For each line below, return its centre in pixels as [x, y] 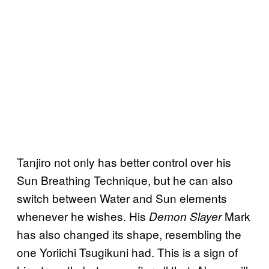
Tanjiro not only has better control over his [124, 162]
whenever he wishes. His [83, 216]
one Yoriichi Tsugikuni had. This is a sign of [127, 252]
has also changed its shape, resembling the [129, 234]
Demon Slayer [185, 216]
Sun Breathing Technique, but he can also [125, 180]
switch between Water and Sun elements [122, 198]
